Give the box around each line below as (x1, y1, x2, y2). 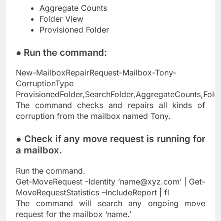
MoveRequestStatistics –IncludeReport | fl (16, 187, 169, 198)
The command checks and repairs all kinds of (16, 100, 205, 110)
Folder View (39, 13, 83, 24)
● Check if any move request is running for (16, 133, 205, 145)
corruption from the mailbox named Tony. (16, 111, 171, 121)
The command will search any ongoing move (16, 198, 205, 209)
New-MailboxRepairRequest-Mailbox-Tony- (16, 68, 176, 78)
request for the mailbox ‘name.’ (16, 209, 131, 220)
